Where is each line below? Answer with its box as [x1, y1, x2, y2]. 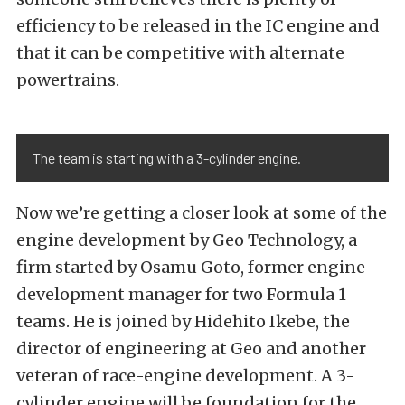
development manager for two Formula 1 [16, 284, 346, 306]
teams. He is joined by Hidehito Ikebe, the [16, 311, 350, 333]
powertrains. [16, 70, 119, 91]
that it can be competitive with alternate [16, 42, 344, 64]
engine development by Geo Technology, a [16, 230, 357, 251]
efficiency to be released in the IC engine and [16, 15, 380, 37]
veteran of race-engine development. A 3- [16, 365, 355, 387]
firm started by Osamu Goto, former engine [16, 257, 365, 278]
